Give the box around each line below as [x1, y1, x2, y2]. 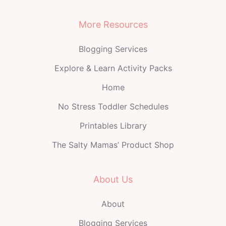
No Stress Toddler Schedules [58, 101, 168, 112]
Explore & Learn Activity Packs [54, 63, 172, 74]
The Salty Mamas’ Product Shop [52, 140, 174, 150]
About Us [93, 174, 133, 185]
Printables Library [79, 121, 147, 131]
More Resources [78, 19, 148, 30]
